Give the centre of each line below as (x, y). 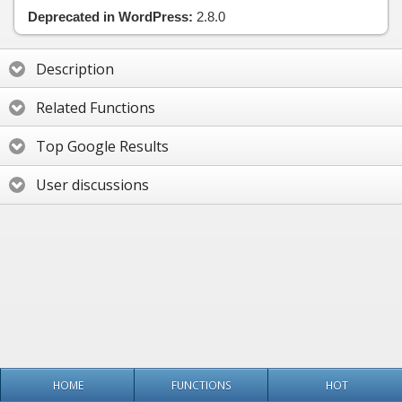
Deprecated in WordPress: (110, 17)
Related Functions (96, 107)
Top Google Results (102, 147)
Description (75, 69)
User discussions (92, 185)
